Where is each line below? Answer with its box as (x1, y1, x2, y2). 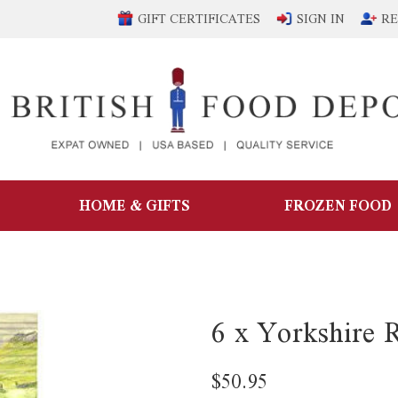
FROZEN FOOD (283, 189, 392, 222)
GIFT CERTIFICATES (138, 4, 260, 33)
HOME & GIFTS (79, 189, 191, 222)
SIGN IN (297, 4, 345, 33)
